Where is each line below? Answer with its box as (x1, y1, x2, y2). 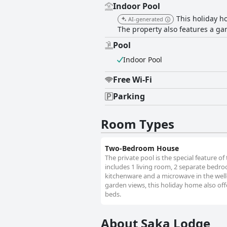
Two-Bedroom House (105, 143, 179, 154)
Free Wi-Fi (113, 74, 152, 86)
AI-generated (128, 15, 163, 23)
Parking (113, 91, 145, 102)
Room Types (101, 116, 174, 133)
